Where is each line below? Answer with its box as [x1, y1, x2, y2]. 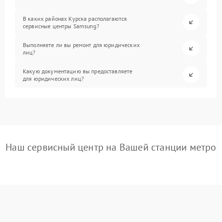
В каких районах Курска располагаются [23, 14, 127, 22]
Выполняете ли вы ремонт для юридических [23, 41, 140, 49]
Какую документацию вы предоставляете [23, 67, 133, 75]
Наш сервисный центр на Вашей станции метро [5, 141, 217, 154]
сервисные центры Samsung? [23, 22, 99, 30]
